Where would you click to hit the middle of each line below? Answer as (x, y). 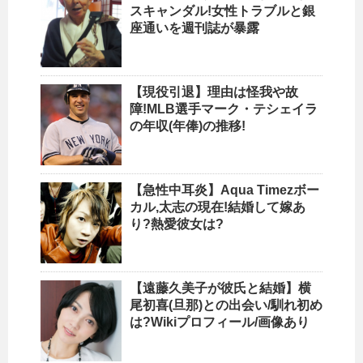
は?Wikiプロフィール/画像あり (220, 322)
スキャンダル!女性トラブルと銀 (222, 11)
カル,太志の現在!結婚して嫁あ (218, 207)
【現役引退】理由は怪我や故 (214, 92)
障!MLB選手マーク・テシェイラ (224, 109)
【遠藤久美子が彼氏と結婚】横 (220, 288)
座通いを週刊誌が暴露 (194, 28)
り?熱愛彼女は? (177, 224)
